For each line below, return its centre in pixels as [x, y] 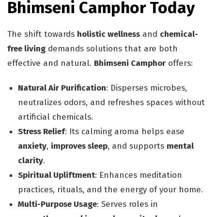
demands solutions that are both [112, 49]
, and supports [137, 146]
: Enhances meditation [139, 175]
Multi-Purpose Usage [58, 204]
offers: [179, 63]
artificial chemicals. [56, 117]
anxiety [32, 146]
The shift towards [42, 34]
